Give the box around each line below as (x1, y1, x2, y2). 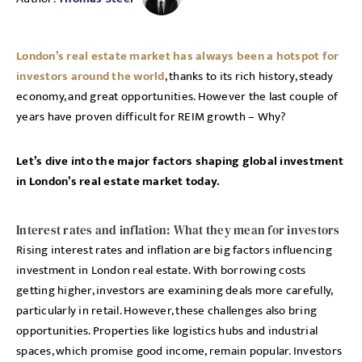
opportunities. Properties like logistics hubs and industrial (16, 321, 318, 341)
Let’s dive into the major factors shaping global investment (16, 151, 343, 171)
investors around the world (16, 66, 165, 86)
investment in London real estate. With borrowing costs (16, 260, 306, 280)
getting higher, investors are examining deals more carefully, (16, 280, 333, 301)
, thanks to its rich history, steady (164, 66, 334, 86)
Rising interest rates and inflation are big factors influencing (16, 240, 332, 260)
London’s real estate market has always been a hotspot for (16, 46, 339, 66)
